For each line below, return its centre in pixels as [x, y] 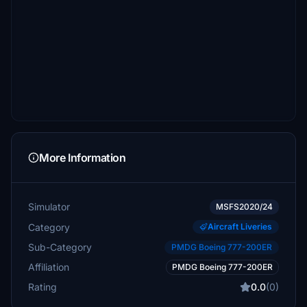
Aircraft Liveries [240, 226]
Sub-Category [60, 247]
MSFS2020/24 [244, 207]
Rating [42, 287]
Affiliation [49, 267]
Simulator [49, 207]
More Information [83, 158]
